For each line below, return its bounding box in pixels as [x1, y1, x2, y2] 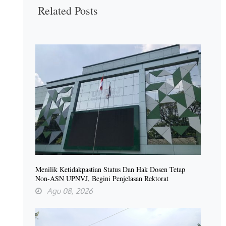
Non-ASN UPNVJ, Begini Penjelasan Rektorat [35, 173, 168, 183]
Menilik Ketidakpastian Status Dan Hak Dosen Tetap [35, 164, 185, 174]
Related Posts [38, 3, 98, 18]
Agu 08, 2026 [47, 186, 93, 196]
